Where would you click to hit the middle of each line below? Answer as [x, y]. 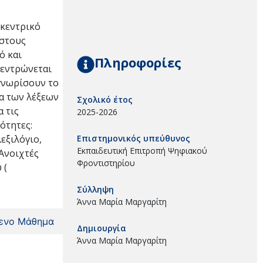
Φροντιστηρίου [106, 163]
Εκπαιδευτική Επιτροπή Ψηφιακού [142, 150]
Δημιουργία [102, 228]
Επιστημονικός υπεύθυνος [134, 138]
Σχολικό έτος [105, 99]
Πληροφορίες [138, 62]
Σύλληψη [95, 189]
